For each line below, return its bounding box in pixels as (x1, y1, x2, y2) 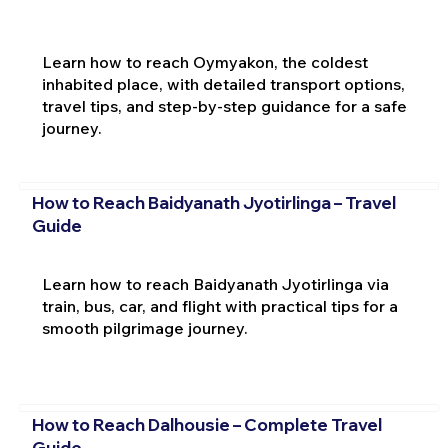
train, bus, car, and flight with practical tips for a (41, 295, 398, 316)
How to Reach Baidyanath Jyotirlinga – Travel (31, 192, 396, 214)
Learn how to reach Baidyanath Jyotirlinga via (41, 273, 389, 294)
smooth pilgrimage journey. (41, 317, 248, 338)
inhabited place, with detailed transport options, (41, 73, 405, 94)
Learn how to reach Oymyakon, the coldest (41, 51, 368, 72)
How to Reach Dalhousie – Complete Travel (31, 414, 382, 436)
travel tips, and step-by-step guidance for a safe (41, 95, 407, 116)
